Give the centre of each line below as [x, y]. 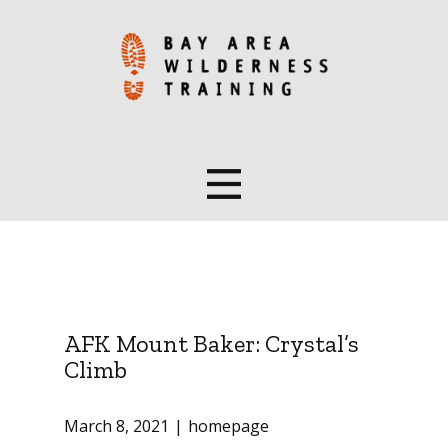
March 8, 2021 [116, 426]
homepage [228, 426]
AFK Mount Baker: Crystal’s [211, 343]
